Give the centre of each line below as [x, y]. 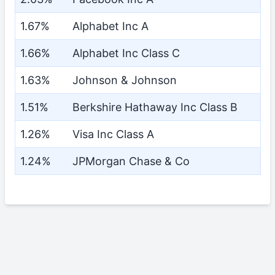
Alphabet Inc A [110, 26]
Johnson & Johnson [125, 80]
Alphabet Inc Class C [126, 53]
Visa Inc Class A [113, 134]
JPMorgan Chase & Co [131, 161]
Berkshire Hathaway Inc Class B [155, 107]
